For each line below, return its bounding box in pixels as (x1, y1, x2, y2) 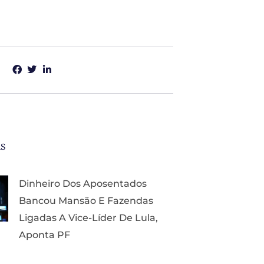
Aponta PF (19, 229, 70, 240)
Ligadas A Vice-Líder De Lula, (19, 212, 158, 223)
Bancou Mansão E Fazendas (19, 194, 153, 206)
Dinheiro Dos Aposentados (19, 177, 147, 189)
